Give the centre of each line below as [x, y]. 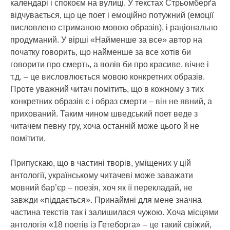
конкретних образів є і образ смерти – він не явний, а [111, 101]
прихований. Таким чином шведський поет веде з [104, 113]
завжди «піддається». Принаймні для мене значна [106, 200]
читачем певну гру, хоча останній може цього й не [105, 126]
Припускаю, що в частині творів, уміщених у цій [101, 163]
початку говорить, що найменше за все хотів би [101, 52]
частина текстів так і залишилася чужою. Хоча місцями [114, 212]
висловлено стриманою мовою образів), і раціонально [114, 27]
